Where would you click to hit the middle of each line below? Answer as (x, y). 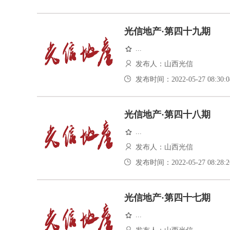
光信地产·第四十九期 (167, 31)
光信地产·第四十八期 (167, 114)
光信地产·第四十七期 (167, 198)
